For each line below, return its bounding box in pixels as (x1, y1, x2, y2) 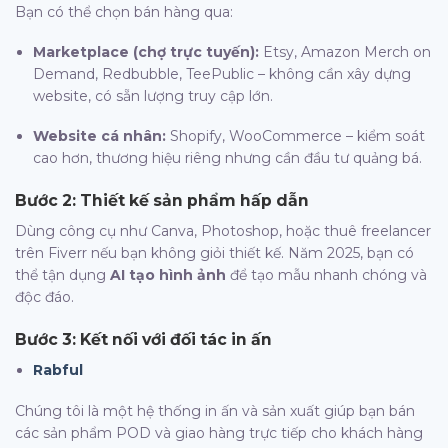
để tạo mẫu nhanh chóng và (226, 266, 427, 285)
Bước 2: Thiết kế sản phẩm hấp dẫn (15, 190, 309, 210)
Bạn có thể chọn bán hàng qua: (15, 2, 233, 21)
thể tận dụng (15, 266, 110, 285)
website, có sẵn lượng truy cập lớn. (33, 87, 274, 106)
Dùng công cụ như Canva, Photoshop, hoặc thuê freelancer (15, 222, 431, 241)
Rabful (33, 361, 84, 380)
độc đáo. (15, 288, 74, 307)
